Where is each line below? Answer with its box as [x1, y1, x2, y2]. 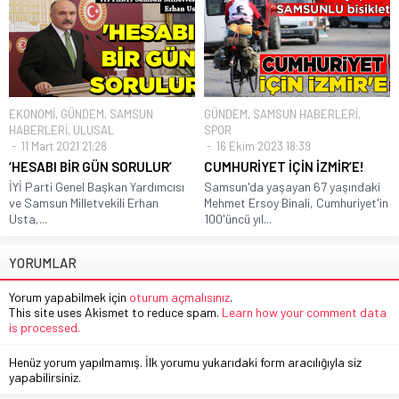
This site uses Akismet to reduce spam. [9, 304, 222, 320]
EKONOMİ [9, 106, 55, 121]
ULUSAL [73, 122, 114, 137]
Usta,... [9, 210, 47, 226]
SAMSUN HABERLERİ [253, 106, 358, 121]
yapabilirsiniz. [9, 369, 81, 385]
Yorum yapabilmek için [9, 289, 129, 305]
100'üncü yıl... [204, 210, 272, 226]
